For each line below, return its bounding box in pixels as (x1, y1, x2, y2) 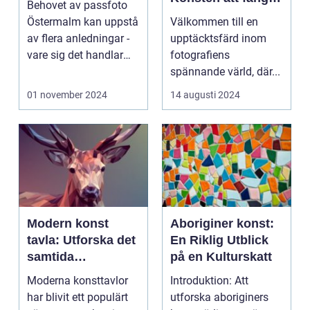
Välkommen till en (170, 15, 258, 29)
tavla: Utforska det (27, 233, 136, 248)
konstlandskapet (27, 266, 125, 281)
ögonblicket (170, 8, 240, 22)
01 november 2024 (27, 89, 107, 101)
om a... (27, 65, 60, 79)
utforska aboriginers (170, 291, 268, 304)
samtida (27, 250, 74, 264)
